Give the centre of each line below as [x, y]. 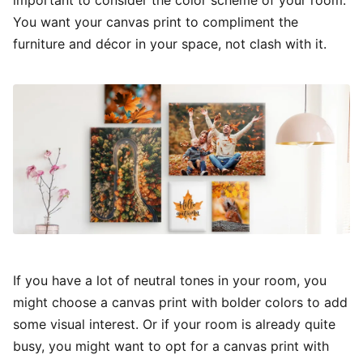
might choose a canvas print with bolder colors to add [180, 302]
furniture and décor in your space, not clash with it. [170, 44]
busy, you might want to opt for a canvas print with [171, 346]
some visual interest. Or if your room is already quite [174, 324]
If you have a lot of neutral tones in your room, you [170, 280]
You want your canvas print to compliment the [156, 22]
